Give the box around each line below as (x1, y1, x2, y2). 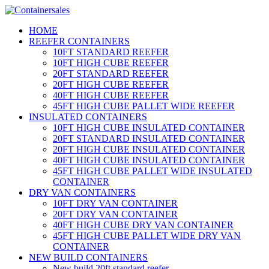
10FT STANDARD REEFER (53, 47, 169, 57)
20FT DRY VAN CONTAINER (53, 209, 178, 219)
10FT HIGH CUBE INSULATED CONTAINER (53, 122, 245, 133)
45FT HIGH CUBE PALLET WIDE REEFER (53, 101, 235, 111)
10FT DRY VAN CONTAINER (53, 198, 178, 208)
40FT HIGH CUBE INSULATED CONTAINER (53, 155, 245, 165)
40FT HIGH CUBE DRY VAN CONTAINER (53, 220, 234, 230)
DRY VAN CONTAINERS (29, 187, 136, 198)
